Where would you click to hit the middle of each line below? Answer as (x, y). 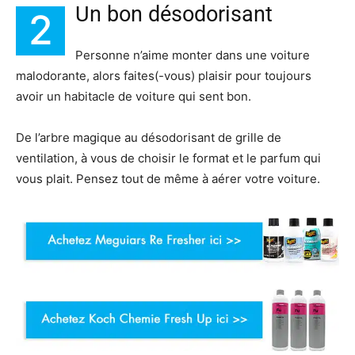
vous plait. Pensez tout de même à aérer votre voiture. (168, 178)
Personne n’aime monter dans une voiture (193, 55)
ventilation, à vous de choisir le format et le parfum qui (168, 158)
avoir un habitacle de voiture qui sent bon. (134, 96)
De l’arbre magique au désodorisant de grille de (149, 137)
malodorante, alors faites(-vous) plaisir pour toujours (164, 75)
